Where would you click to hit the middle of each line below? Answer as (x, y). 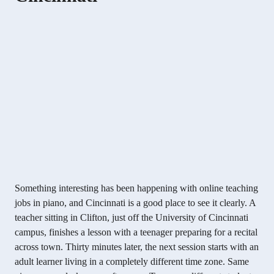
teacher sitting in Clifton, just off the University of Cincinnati (131, 217)
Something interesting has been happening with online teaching (136, 188)
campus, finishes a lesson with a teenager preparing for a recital (136, 232)
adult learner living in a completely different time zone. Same (132, 261)
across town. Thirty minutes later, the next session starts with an (137, 246)
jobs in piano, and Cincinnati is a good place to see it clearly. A (135, 202)
